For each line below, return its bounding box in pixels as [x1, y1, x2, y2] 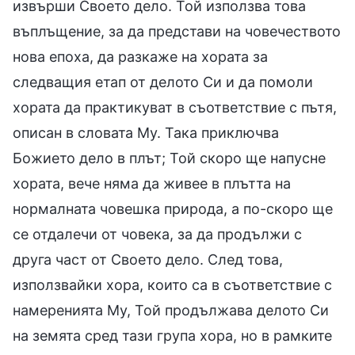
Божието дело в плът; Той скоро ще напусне [13, 149, 326, 166]
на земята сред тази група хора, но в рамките [13, 326, 332, 344]
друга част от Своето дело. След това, [13, 250, 283, 268]
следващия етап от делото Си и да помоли [13, 73, 313, 90]
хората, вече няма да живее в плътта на [13, 174, 291, 192]
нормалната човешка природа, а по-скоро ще [13, 200, 333, 217]
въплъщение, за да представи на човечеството [13, 22, 341, 40]
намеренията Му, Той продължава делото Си [13, 301, 329, 319]
